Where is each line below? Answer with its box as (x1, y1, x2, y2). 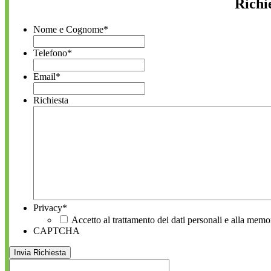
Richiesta (33, 94, 68, 105)
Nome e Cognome (33, 24, 103, 34)
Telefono (33, 47, 67, 58)
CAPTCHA (33, 225, 80, 236)
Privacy (33, 202, 62, 213)
